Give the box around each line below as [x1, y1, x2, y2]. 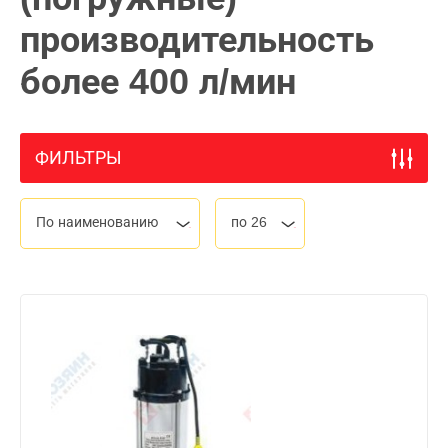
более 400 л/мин [20, 61, 296, 102]
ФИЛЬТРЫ [35, 148, 122, 168]
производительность [20, 19, 374, 60]
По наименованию [36, 214, 158, 230]
